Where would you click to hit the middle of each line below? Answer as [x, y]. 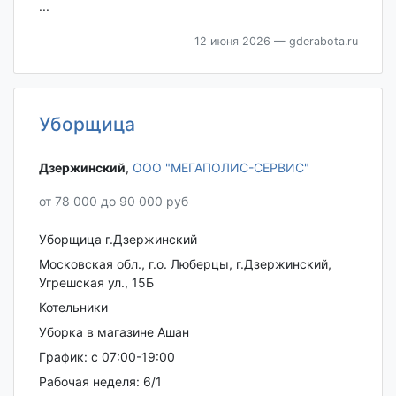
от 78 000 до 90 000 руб [113, 202]
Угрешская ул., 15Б [96, 282]
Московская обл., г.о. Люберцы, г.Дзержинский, [185, 263]
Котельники [73, 307]
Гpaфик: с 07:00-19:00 [107, 356]
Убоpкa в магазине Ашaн [114, 331]
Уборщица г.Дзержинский [118, 239]
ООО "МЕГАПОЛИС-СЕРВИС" [221, 168]
